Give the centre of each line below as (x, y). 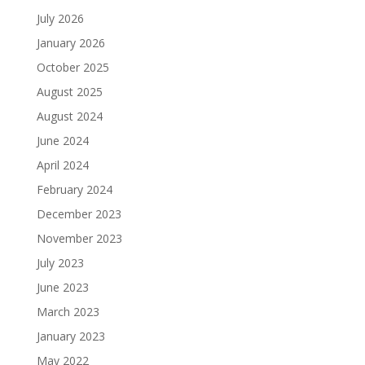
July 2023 (60, 262)
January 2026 (70, 42)
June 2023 (62, 287)
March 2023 (68, 311)
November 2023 (79, 238)
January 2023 (70, 336)
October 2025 (73, 67)
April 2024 (62, 165)
